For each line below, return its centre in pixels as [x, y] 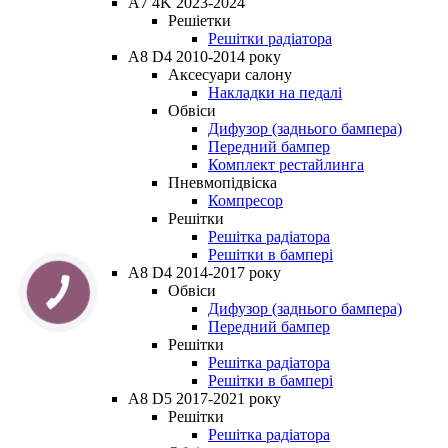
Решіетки [199, 20]
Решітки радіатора [270, 38]
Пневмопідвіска [222, 182]
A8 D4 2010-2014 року [204, 56]
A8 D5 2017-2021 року [204, 398]
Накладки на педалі [275, 92]
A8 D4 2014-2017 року [204, 272]
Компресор [245, 200]
